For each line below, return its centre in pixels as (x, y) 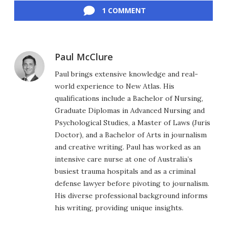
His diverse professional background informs (131, 196)
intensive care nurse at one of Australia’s (124, 159)
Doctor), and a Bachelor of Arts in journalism (131, 135)
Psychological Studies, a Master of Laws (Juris (133, 123)
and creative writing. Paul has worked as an (128, 147)
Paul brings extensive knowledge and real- (126, 74)
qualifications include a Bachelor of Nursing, (129, 99)
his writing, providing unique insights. (119, 208)
